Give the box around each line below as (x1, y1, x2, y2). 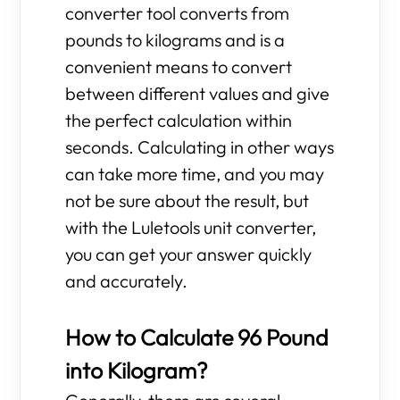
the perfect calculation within (65, 109, 293, 131)
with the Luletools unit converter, (65, 216, 317, 238)
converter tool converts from (65, 2, 290, 24)
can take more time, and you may (65, 162, 325, 185)
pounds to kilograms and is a (65, 29, 286, 51)
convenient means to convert (65, 55, 293, 78)
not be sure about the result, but (65, 189, 310, 212)
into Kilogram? (65, 356, 209, 385)
